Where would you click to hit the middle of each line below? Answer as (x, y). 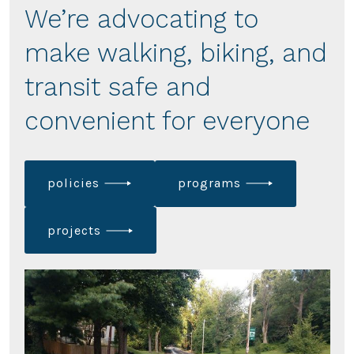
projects (75, 230)
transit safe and (117, 87)
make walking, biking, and (175, 53)
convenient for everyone (167, 121)
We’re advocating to (141, 19)
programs (210, 183)
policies (74, 183)
